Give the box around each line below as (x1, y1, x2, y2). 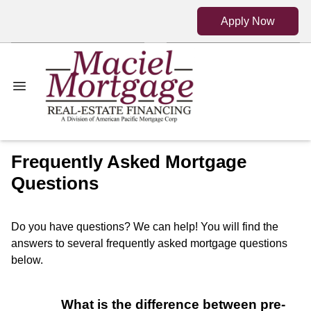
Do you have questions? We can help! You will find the (11, 221, 278, 233)
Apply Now (221, 15, 275, 27)
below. (11, 254, 43, 267)
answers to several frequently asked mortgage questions (11, 237, 287, 250)
